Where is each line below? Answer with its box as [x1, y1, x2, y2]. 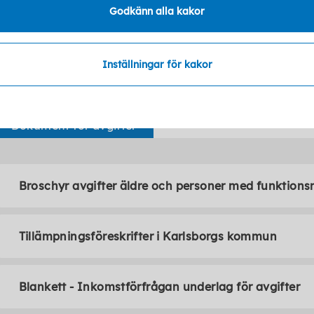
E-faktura [18, 9, 73, 23]
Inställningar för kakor [102, 57, 212, 71]
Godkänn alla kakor [109, 4, 205, 18]
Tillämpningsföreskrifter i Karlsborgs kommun [18, 229, 278, 243]
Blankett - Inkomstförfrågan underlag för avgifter [18, 280, 301, 294]
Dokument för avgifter [11, 118, 137, 132]
